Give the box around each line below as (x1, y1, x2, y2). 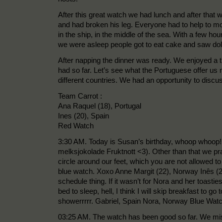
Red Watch (58, 121, 94, 130)
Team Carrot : (58, 91, 102, 100)
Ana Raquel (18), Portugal (58, 101, 141, 110)
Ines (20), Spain (58, 111, 109, 120)
